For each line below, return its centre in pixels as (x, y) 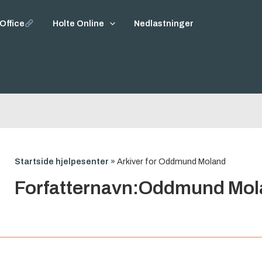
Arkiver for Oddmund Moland (172, 161)
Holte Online (79, 23)
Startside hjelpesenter (62, 161)
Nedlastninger (164, 23)
